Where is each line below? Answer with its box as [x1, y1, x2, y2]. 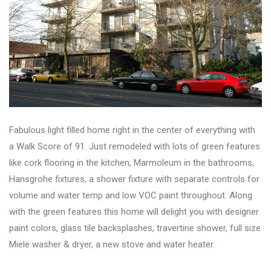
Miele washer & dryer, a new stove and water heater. [9, 239, 215, 250]
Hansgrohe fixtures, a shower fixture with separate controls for [9, 174, 260, 185]
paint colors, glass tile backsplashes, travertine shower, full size [9, 223, 261, 234]
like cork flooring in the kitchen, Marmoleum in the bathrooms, [9, 157, 254, 169]
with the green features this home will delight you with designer [9, 206, 259, 218]
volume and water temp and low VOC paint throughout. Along [9, 190, 252, 201]
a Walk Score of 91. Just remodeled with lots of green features [9, 141, 260, 152]
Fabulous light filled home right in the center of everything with [9, 125, 255, 136]
